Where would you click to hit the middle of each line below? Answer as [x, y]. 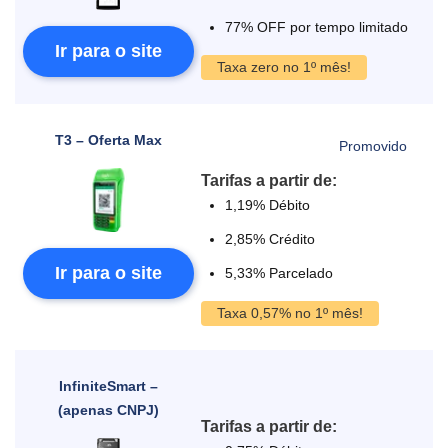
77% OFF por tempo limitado [317, 27]
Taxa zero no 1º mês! [284, 67]
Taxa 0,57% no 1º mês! [290, 313]
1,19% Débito [268, 205]
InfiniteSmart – [108, 386]
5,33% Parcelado [279, 273]
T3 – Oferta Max [108, 140]
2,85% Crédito [270, 239]
